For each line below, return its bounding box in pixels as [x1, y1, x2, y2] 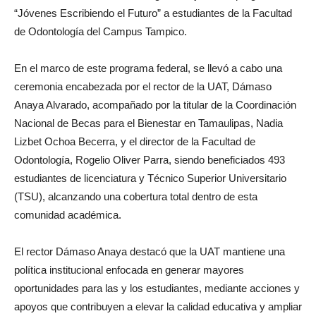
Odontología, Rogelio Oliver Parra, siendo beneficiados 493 [14, 154, 285, 166]
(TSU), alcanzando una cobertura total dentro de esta [14, 190, 257, 203]
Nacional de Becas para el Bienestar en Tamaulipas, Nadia [14, 117, 283, 130]
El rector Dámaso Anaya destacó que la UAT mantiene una [14, 245, 285, 258]
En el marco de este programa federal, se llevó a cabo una [14, 62, 282, 75]
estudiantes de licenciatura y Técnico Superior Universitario [14, 172, 286, 185]
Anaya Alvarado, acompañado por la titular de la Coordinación [14, 99, 296, 111]
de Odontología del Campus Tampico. [14, 25, 187, 38]
